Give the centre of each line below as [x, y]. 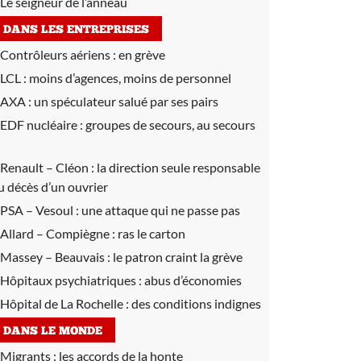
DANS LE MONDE [53, 332]
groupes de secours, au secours [170, 124]
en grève [142, 54]
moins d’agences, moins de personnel [130, 78]
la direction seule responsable [178, 167]
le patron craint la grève [178, 257]
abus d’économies [193, 280]
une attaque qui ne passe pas [161, 210]
